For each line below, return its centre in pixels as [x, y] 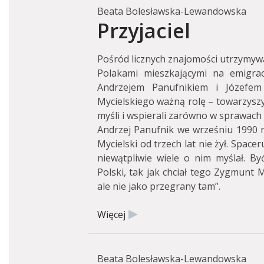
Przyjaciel [144, 30]
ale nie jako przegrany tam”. [159, 186]
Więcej [111, 214]
